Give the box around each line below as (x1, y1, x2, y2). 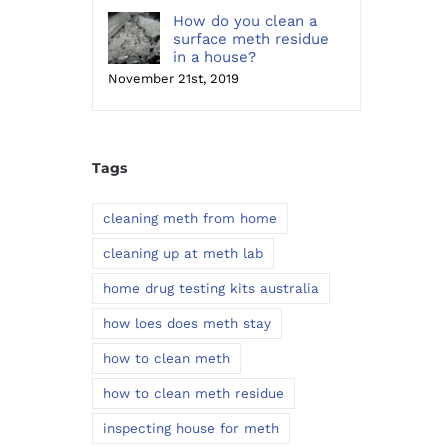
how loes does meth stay (102, 315, 271, 331)
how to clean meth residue (102, 385, 284, 401)
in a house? (172, 48, 256, 66)
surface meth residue (172, 30, 329, 48)
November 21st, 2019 (107, 71, 239, 86)
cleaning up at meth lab (102, 245, 263, 261)
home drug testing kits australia (102, 280, 319, 296)
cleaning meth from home (102, 210, 277, 226)
